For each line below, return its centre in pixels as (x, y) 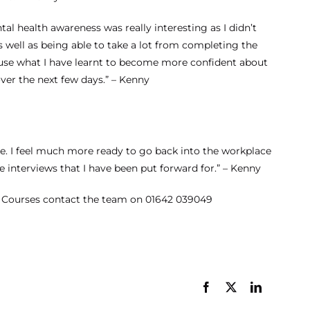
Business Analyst (181, 100)
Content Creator (258, 100)
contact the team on (92, 200)
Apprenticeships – (219, 35)
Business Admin (255, 84)
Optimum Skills (219, 61)
